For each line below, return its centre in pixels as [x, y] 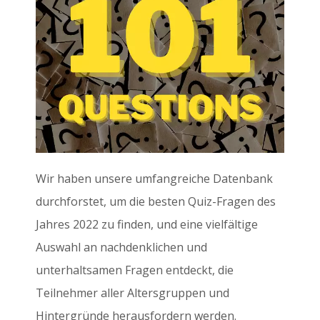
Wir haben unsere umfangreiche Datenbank [154, 179]
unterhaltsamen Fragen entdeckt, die [135, 270]
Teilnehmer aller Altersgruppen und [132, 293]
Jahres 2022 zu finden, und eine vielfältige [147, 225]
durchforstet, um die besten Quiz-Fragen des [156, 202]
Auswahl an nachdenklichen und [121, 247]
